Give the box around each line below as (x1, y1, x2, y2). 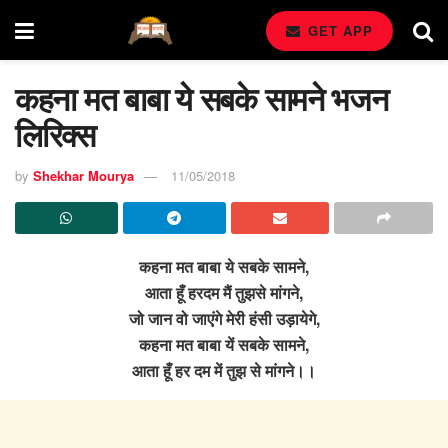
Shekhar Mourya (33, 165, 134, 185)
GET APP (303, 21, 373, 40)
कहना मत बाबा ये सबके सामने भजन (15, 75, 388, 121)
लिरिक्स (15, 111, 95, 157)
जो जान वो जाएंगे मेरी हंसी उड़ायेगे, (128, 306, 320, 330)
